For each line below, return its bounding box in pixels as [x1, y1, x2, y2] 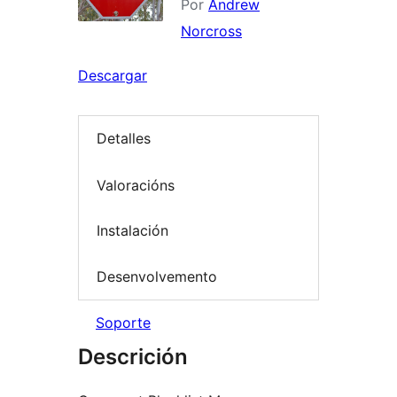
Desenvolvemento [97, 267, 217, 285]
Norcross [181, 22, 242, 40]
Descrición [78, 344, 188, 370]
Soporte [96, 314, 151, 332]
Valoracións [97, 175, 175, 194]
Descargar [78, 66, 147, 84]
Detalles [97, 129, 151, 148]
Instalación [97, 222, 168, 240]
